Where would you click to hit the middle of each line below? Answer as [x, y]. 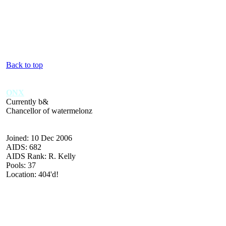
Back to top [24, 65]
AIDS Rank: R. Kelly [41, 156]
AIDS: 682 [24, 147]
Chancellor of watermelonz [49, 110]
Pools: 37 [21, 165]
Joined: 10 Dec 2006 [39, 138]
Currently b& [27, 101]
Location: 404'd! [32, 174]
